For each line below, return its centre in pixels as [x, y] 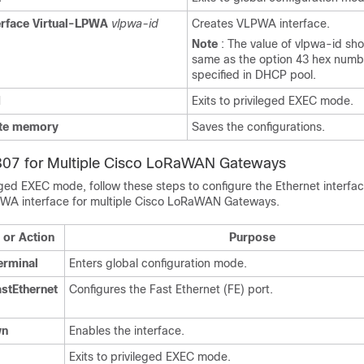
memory [35, 127]
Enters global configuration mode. [158, 263]
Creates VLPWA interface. [261, 24]
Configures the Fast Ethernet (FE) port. [171, 289]
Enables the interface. [127, 331]
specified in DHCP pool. [254, 75]
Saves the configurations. [258, 127]
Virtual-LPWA [70, 24]
